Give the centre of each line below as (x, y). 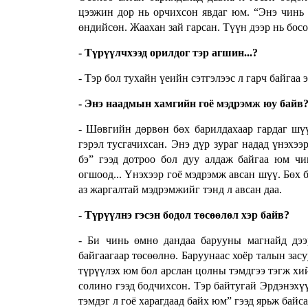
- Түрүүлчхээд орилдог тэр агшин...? (168, 53)
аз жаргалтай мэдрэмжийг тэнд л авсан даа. (180, 190)
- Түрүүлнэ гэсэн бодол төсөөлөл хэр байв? (184, 215)
